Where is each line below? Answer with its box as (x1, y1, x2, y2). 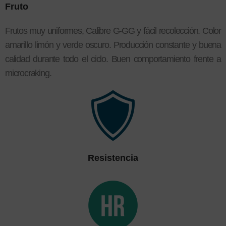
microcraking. (5, 68, 51, 78)
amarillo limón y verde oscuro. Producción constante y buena (5, 39, 221, 50)
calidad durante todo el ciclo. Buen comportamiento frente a (5, 53, 221, 64)
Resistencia (88, 152, 138, 163)
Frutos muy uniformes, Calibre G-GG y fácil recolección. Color (5, 25, 221, 36)
